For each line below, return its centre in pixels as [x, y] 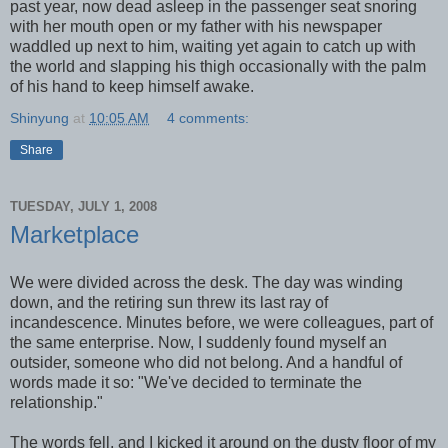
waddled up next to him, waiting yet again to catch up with [213, 46]
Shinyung [39, 117]
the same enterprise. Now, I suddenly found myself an [198, 342]
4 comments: [208, 117]
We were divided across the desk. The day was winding [206, 282]
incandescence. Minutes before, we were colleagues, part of [221, 322]
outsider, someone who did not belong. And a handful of [206, 362]
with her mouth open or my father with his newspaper [196, 26]
